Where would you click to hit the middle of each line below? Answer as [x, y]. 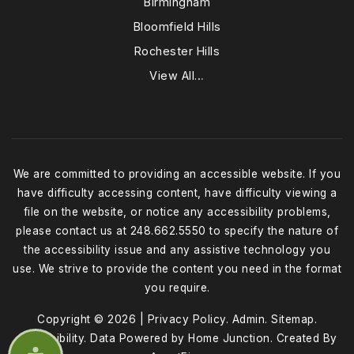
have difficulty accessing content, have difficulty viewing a [177, 192]
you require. [177, 287]
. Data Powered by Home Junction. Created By [211, 338]
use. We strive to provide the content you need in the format [177, 268]
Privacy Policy [186, 319]
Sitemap [293, 319]
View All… [177, 75]
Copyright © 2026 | [92, 319]
